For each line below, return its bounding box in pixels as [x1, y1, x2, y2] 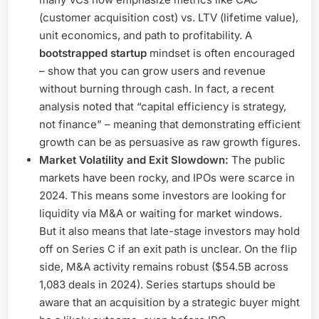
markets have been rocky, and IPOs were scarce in [39, 170, 295, 184]
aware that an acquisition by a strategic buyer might [39, 295, 300, 309]
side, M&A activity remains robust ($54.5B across [39, 259, 288, 273]
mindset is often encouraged [147, 46, 295, 60]
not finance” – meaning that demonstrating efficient [39, 117, 300, 131]
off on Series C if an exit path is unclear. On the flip [39, 241, 297, 256]
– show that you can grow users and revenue [39, 63, 266, 78]
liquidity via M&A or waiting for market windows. [39, 206, 282, 220]
